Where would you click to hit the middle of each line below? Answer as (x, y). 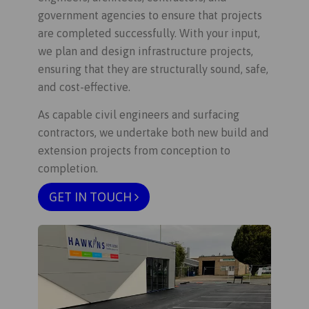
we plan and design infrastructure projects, (146, 51)
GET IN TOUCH (92, 197)
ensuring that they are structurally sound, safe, (153, 69)
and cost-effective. (84, 87)
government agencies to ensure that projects (150, 15)
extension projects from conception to (134, 150)
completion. (68, 168)
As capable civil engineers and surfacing (139, 114)
